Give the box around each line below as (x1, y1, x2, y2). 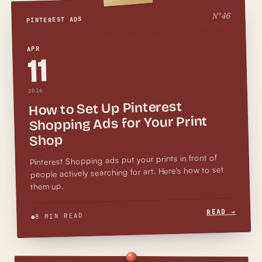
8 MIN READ (35, 211, 84, 220)
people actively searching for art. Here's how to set (30, 164, 224, 180)
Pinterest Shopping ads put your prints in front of (29, 151, 218, 167)
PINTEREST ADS (26, 15, 82, 25)
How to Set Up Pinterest (28, 98, 182, 119)
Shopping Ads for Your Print (28, 113, 208, 134)
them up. (30, 180, 64, 192)
